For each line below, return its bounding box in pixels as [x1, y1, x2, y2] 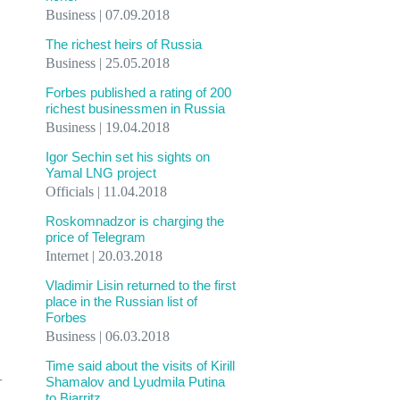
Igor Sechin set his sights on [46, 149, 210, 164]
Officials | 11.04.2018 [46, 184, 167, 199]
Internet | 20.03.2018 [46, 248, 162, 263]
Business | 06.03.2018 [46, 329, 170, 344]
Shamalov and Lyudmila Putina [46, 374, 225, 389]
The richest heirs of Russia [46, 37, 202, 52]
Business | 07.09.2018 [46, 7, 170, 22]
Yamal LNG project [46, 165, 156, 180]
